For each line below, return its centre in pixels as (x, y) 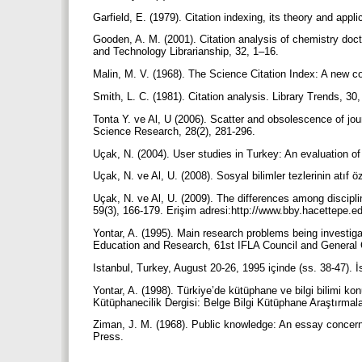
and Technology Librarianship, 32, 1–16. (187, 52)
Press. (110, 337)
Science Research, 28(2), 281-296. (176, 131)
